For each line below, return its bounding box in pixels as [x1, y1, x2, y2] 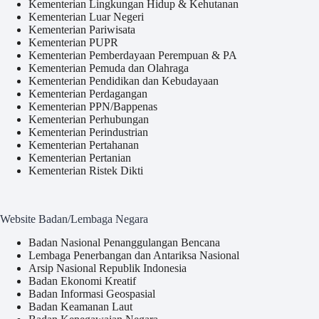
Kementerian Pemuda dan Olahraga [28, 62, 189, 75]
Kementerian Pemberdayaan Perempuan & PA [28, 49, 237, 62]
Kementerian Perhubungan [28, 113, 149, 126]
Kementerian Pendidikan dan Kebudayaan [28, 75, 219, 88]
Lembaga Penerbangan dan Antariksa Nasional [28, 249, 239, 262]
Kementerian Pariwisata [28, 23, 135, 36]
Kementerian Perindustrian [28, 126, 148, 139]
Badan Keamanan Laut [28, 300, 132, 313]
